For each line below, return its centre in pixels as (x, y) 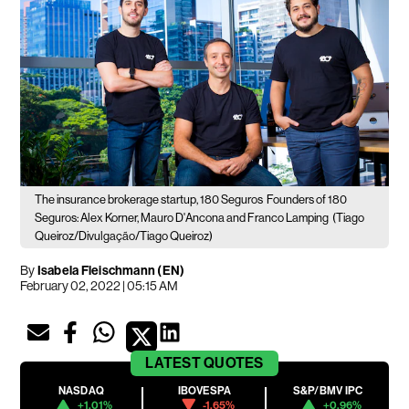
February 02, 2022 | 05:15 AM (100, 285)
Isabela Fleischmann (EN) (111, 270)
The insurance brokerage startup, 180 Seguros (149, 199)
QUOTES (234, 362)
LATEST (173, 362)
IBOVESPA (204, 390)
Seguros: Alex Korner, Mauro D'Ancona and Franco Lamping (182, 217)
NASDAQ (81, 390)
